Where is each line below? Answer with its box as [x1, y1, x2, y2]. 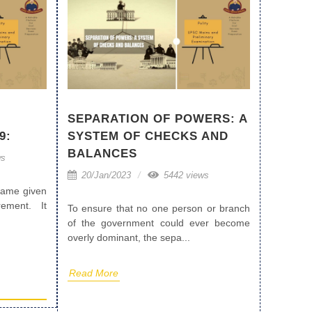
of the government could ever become [68, 217, 250, 229]
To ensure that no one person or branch [68, 203, 250, 214]
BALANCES [68, 147, 137, 161]
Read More [69, 267, 118, 279]
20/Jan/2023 [79, 170, 131, 181]
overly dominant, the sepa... [68, 232, 190, 244]
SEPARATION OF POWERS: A [68, 112, 247, 126]
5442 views [161, 170, 209, 181]
